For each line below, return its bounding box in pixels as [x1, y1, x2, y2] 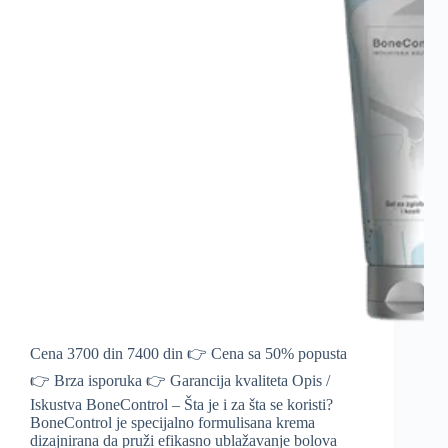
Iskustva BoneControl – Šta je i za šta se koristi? [30, 396, 333, 414]
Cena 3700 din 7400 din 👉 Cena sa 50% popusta [30, 345, 347, 363]
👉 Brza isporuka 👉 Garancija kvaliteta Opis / [30, 372, 330, 390]
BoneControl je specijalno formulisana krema [30, 414, 315, 432]
